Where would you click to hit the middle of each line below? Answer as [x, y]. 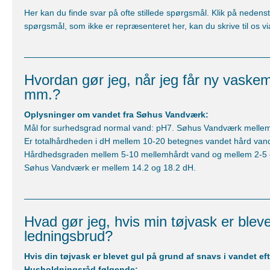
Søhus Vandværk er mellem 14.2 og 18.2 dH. [110, 168]
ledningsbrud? [68, 236]
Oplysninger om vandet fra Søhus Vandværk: [116, 115]
